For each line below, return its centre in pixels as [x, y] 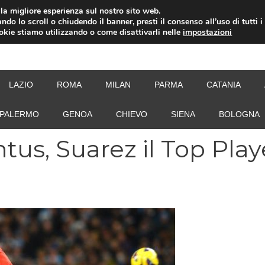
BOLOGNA [239, 114]
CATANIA [223, 85]
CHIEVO [132, 114]
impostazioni [208, 32]
